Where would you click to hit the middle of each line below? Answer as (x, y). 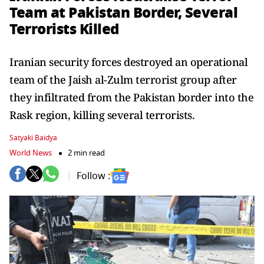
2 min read (86, 153)
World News (31, 153)
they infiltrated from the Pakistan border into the (131, 97)
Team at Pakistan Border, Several (123, 13)
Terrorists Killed (64, 29)
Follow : (93, 176)
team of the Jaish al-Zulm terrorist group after (123, 80)
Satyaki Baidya (33, 138)
